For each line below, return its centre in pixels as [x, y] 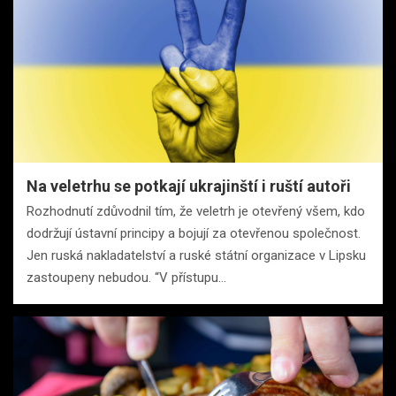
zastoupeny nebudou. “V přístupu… [126, 277]
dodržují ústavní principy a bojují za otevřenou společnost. [194, 233]
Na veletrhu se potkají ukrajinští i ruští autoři [189, 186]
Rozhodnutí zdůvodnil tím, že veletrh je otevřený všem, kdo [196, 211]
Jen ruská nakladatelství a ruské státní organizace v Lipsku [196, 255]
